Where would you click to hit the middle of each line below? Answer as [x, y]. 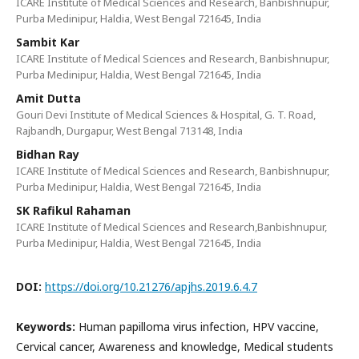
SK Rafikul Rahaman [73, 210]
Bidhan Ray [48, 154]
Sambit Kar [48, 42]
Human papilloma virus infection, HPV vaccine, [199, 327]
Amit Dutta [48, 98]
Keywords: [47, 327]
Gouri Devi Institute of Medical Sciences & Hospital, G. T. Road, [166, 115]
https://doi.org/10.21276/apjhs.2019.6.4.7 [151, 286]
